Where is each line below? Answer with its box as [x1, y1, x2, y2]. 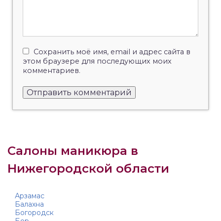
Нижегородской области [7, 161, 169, 176]
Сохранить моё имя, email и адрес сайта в [34, 47, 190, 57]
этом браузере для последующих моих [23, 57, 172, 66]
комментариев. [23, 66, 80, 75]
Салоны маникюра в [7, 144, 138, 158]
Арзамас [15, 191, 44, 201]
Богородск [15, 208, 54, 218]
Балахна [15, 200, 44, 209]
